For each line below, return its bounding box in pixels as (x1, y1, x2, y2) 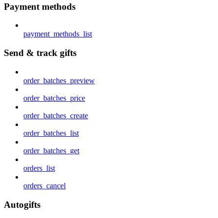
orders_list (23, 163, 55, 172)
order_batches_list (23, 128, 79, 137)
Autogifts (4, 199, 40, 210)
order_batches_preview (23, 76, 95, 85)
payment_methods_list (23, 30, 92, 38)
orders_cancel (23, 181, 66, 190)
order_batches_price (23, 93, 85, 102)
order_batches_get (23, 146, 79, 155)
